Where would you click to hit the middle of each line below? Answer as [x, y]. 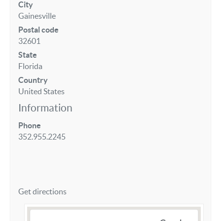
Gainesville [37, 16]
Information [45, 108]
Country [33, 80]
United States [41, 92]
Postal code [38, 29]
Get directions [42, 192]
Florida [30, 66]
